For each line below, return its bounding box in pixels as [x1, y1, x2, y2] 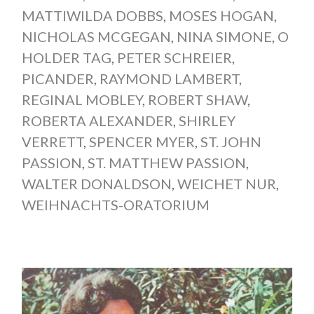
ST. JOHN [200, 132, 261, 150]
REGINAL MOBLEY [21, 90, 142, 108]
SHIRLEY [178, 111, 235, 129]
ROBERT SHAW [147, 90, 247, 108]
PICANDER [21, 69, 94, 87]
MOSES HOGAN [168, 6, 274, 24]
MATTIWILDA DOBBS [21, 6, 163, 24]
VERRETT [21, 132, 83, 150]
